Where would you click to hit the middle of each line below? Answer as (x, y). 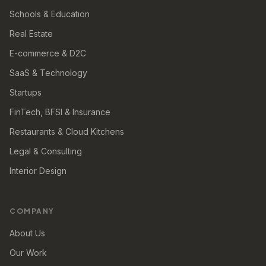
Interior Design (38, 170)
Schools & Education (50, 14)
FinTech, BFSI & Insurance (60, 112)
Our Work (28, 252)
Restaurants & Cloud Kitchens (67, 131)
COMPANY (32, 211)
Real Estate (31, 33)
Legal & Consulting (46, 151)
